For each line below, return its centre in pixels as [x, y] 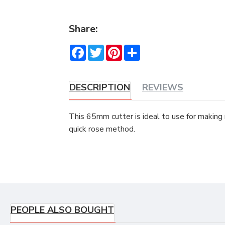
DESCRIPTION [100, 88]
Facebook [103, 49]
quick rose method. [102, 129]
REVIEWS [163, 88]
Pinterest [139, 49]
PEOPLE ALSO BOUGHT [62, 210]
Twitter [118, 49]
